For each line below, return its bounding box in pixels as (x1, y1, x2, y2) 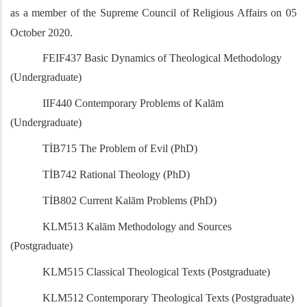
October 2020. (10, 27, 73, 39)
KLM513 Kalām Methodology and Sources (42, 221, 232, 233)
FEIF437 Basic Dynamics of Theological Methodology (42, 52, 282, 64)
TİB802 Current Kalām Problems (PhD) (42, 195, 217, 207)
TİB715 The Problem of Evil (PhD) (42, 143, 198, 155)
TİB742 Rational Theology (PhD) (42, 169, 191, 181)
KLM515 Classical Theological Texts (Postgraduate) (42, 266, 271, 278)
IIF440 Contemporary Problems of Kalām (42, 97, 224, 110)
